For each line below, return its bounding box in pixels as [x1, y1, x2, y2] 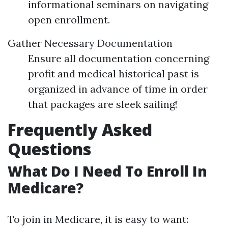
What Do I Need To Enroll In [8, 161, 207, 181]
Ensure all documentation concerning [28, 52, 209, 65]
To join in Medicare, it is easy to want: [8, 213, 188, 225]
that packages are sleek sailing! [28, 98, 178, 110]
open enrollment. [28, 13, 110, 26]
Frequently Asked [8, 119, 152, 140]
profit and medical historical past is [28, 67, 199, 80]
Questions [8, 138, 91, 160]
